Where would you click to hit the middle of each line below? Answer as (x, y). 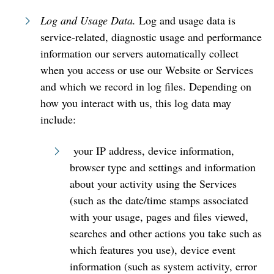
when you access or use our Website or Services (147, 70)
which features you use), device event (153, 250)
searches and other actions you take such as (166, 233)
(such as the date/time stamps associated (159, 200)
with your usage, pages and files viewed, (159, 217)
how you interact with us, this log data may (136, 103)
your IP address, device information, (152, 150)
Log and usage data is (186, 20)
